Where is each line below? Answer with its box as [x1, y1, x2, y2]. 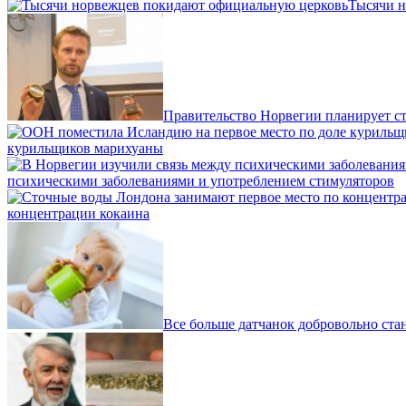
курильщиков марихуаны [7, 140, 163, 156]
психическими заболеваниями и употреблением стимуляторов [7, 172, 394, 188]
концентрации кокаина [7, 205, 150, 221]
